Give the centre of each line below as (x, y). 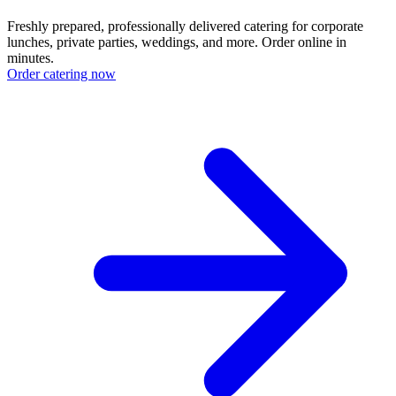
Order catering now (61, 73)
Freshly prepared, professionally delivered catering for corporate (185, 26)
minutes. (30, 57)
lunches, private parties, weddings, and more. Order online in (177, 42)
